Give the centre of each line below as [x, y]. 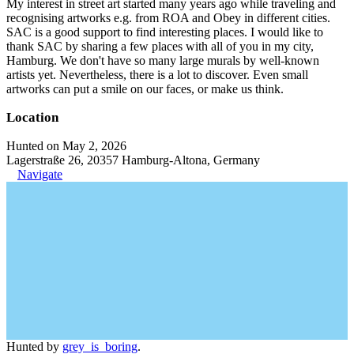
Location [32, 117]
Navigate [40, 174]
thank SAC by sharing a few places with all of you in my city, [160, 46]
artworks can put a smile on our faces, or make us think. [145, 89]
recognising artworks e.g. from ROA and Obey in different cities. [168, 18]
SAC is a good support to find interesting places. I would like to [165, 32]
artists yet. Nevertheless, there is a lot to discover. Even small [157, 75]
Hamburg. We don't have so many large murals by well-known [163, 60]
